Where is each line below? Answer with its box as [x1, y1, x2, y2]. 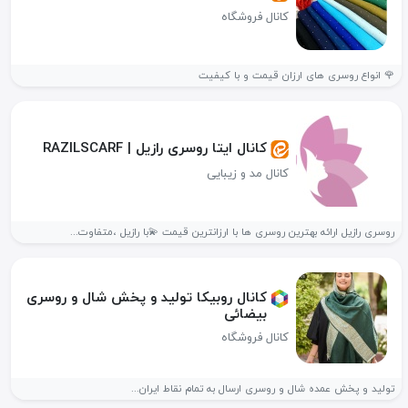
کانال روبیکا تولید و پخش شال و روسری [26, 287, 268, 308]
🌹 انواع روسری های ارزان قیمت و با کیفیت [199, 68, 395, 83]
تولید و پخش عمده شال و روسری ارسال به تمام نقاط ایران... [131, 382, 395, 396]
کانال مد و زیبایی [207, 165, 290, 182]
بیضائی [224, 303, 268, 324]
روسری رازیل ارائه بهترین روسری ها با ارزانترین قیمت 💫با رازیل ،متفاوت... [70, 225, 395, 240]
